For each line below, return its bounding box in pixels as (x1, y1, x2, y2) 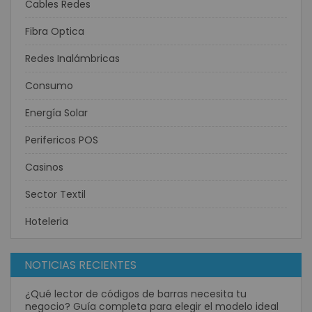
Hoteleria (25, 214, 68, 228)
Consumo (25, 79, 73, 93)
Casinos (25, 160, 63, 174)
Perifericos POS (25, 133, 98, 147)
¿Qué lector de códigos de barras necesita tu (25, 287, 247, 301)
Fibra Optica (25, 24, 84, 38)
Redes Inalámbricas (25, 52, 120, 65)
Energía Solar (25, 106, 88, 120)
